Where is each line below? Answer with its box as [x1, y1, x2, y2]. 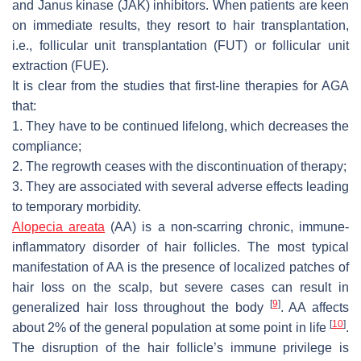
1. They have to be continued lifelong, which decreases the [12, 118, 349, 133]
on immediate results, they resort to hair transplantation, [12, 18, 349, 32]
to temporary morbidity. [12, 199, 141, 214]
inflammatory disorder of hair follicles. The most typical [12, 239, 349, 254]
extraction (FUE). [12, 58, 109, 73]
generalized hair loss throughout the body [12, 300, 270, 314]
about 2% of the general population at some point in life [12, 320, 330, 334]
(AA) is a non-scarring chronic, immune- [105, 219, 350, 234]
